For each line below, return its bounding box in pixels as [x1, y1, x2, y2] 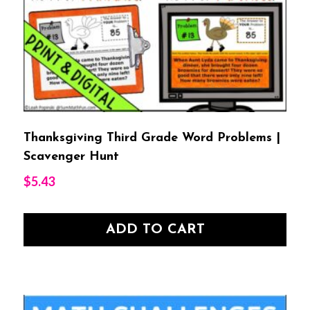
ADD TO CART [105, 222, 205, 237]
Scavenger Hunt [24, 149, 119, 163]
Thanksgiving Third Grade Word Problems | [24, 131, 280, 145]
